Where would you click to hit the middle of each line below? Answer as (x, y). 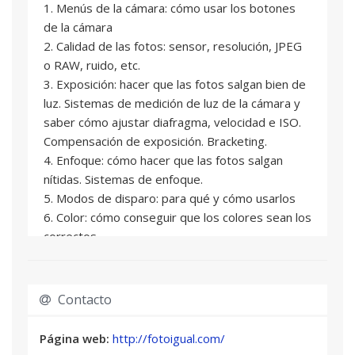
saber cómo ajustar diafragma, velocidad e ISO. (172, 122)
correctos (70, 236)
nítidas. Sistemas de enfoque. (123, 179)
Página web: (76, 338)
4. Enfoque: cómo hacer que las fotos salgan (163, 160)
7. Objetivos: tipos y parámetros (132, 255)
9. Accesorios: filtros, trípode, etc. (135, 312)
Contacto (83, 299)
